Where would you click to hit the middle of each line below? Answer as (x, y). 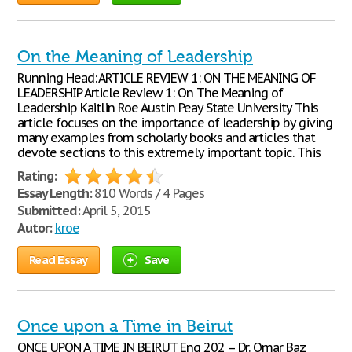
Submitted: (49, 211)
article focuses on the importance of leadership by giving (175, 123)
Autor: (35, 228)
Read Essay (59, 260)
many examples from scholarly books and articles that (166, 137)
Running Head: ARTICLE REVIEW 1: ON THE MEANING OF (167, 78)
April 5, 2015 (115, 211)
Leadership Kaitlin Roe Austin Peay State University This (168, 108)
